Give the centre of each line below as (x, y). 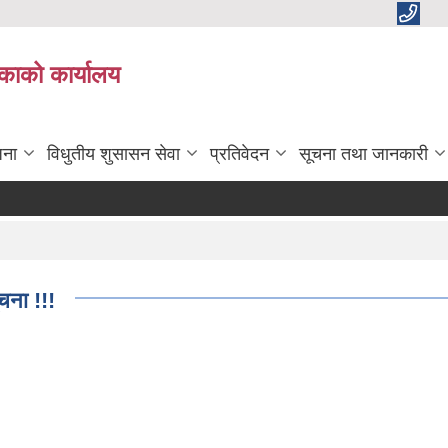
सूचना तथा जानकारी (363, 154)
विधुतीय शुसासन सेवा (113, 154)
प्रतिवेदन (239, 154)
